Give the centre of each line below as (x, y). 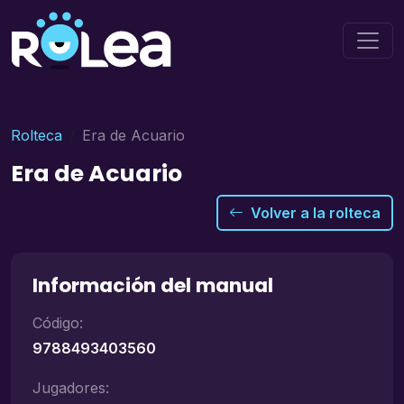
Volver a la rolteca (316, 213)
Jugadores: (71, 388)
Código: (58, 323)
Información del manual (153, 285)
